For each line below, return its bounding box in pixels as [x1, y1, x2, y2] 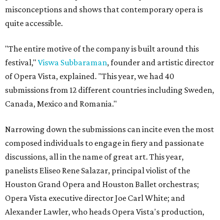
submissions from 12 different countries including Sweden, [5, 85, 214, 95]
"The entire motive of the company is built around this [5, 44, 199, 54]
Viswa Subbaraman [38, 57, 107, 67]
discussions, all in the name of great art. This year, [5, 152, 184, 162]
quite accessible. [5, 18, 63, 28]
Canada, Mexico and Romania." [5, 99, 117, 109]
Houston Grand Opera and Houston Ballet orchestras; [5, 179, 199, 189]
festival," [5, 57, 38, 67]
